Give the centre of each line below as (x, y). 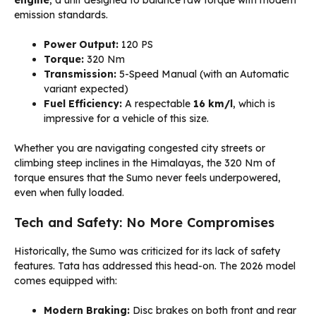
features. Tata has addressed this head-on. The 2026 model (155, 266)
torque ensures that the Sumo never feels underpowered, (147, 178)
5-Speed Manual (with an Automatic (203, 74)
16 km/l (213, 104)
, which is (254, 104)
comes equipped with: (66, 281)
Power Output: (81, 45)
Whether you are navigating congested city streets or (140, 148)
